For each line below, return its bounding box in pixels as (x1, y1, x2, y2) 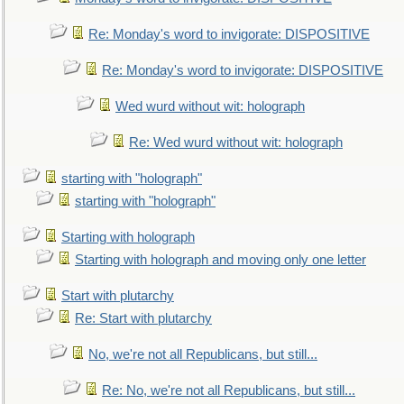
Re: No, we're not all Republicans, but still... (102, 383, 355, 398)
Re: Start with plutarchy (75, 311, 212, 326)
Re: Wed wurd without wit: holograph (129, 135, 343, 150)
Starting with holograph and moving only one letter (75, 252, 366, 267)
